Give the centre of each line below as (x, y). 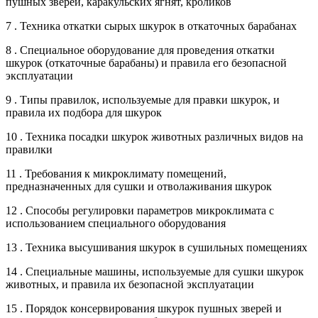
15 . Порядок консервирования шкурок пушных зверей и (144, 308)
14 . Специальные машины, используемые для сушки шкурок (155, 271)
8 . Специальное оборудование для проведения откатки (140, 50)
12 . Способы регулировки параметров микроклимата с (140, 210)
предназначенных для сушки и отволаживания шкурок (139, 186)
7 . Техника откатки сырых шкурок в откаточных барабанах (151, 26)
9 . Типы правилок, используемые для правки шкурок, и (143, 99)
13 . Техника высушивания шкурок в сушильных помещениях (157, 247)
